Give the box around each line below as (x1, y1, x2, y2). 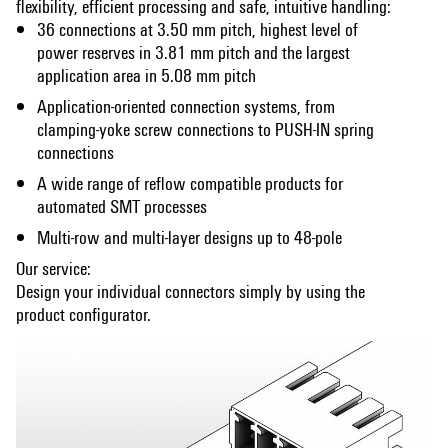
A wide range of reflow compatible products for (37, 169, 344, 195)
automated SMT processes (37, 192, 208, 218)
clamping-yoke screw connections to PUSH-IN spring (37, 115, 375, 141)
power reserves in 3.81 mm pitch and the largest (37, 38, 351, 64)
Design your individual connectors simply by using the (16, 277, 365, 303)
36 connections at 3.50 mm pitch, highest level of (37, 15, 359, 41)
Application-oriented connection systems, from (37, 92, 336, 118)
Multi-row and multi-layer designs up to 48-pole (37, 223, 343, 249)
